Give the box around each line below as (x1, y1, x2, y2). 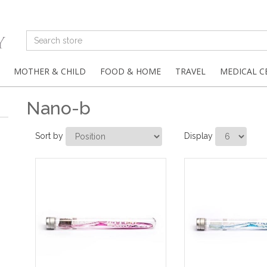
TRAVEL (175, 66, 206, 77)
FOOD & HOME (100, 66, 161, 77)
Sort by (35, 131, 63, 141)
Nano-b (26, 98, 91, 119)
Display (184, 131, 213, 141)
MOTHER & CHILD (14, 66, 86, 77)
